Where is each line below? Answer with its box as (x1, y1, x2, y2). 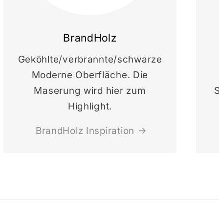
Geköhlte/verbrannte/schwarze (18, 53, 162, 65)
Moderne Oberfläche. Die (31, 68, 149, 81)
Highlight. (67, 100, 112, 112)
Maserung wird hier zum (34, 84, 146, 96)
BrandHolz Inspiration (35, 124, 134, 136)
